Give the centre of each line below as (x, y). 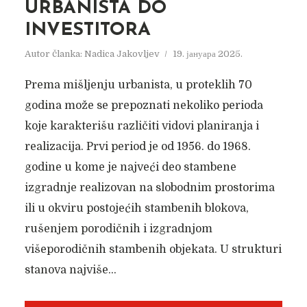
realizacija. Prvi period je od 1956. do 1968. (137, 147)
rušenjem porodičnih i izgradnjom (118, 229)
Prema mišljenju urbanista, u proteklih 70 (138, 85)
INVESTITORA (87, 30)
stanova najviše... (70, 270)
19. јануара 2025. (207, 54)
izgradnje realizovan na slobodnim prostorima (149, 188)
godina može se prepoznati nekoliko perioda (144, 106)
